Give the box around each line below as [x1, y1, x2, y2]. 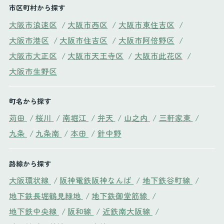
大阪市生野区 [8, 65, 57, 76]
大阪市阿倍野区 [118, 34, 174, 45]
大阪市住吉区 [59, 34, 108, 45]
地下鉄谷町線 [142, 174, 192, 185]
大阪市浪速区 [8, 18, 57, 30]
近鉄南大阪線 [102, 205, 152, 216]
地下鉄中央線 [8, 205, 59, 216]
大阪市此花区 [134, 49, 182, 61]
